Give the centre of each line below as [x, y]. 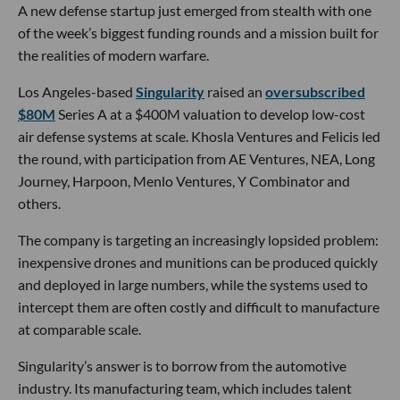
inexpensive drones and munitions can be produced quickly [198, 262]
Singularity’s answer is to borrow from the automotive [182, 365]
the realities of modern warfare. [113, 54]
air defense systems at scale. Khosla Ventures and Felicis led [199, 136]
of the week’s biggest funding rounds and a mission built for [198, 32]
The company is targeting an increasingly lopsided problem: [198, 239]
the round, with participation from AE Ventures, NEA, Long [196, 158]
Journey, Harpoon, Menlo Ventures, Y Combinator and [184, 180]
